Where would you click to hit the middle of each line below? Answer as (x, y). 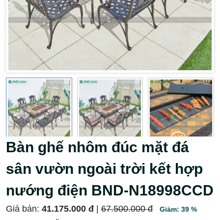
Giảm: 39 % (178, 209)
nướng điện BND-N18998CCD (110, 190)
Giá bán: (23, 209)
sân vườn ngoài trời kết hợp (104, 169)
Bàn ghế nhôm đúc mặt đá (97, 147)
